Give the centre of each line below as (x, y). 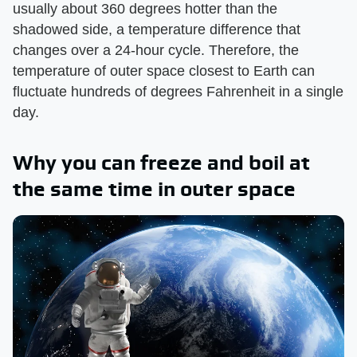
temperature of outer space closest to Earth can (164, 71)
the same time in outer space (154, 189)
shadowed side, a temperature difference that (157, 30)
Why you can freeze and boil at (161, 163)
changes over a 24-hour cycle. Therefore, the (156, 51)
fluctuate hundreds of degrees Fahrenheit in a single (178, 92)
